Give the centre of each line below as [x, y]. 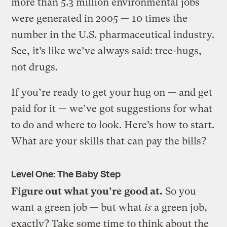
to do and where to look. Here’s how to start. [113, 125]
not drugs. [35, 67]
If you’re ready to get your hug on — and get [112, 92]
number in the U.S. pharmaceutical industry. [113, 34]
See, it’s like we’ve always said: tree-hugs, [107, 51]
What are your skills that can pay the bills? [109, 141]
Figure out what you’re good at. [87, 191]
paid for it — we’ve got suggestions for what [112, 108]
